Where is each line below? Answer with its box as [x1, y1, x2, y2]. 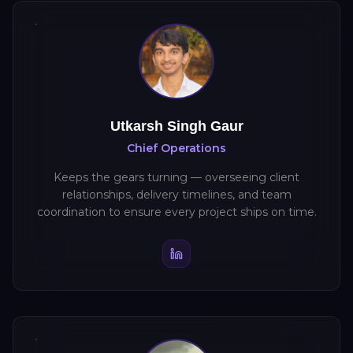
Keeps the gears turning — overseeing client [54, 170, 299, 184]
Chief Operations [127, 141, 226, 155]
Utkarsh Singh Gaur [110, 118, 243, 134]
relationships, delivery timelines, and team [61, 188, 292, 202]
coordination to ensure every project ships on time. [36, 205, 317, 219]
